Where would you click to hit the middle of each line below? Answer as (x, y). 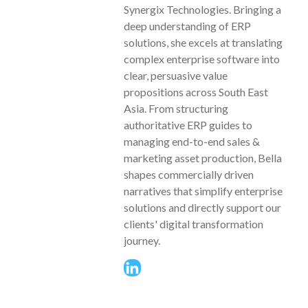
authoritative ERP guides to (188, 124)
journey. (142, 240)
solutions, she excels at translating (203, 42)
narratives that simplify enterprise (203, 190)
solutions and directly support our (202, 207)
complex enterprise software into (202, 58)
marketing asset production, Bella (203, 157)
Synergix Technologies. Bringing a (202, 9)
